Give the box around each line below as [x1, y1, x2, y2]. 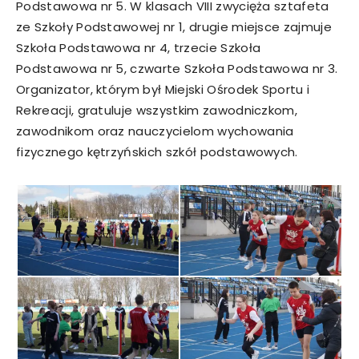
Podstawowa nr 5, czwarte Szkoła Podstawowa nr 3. [16, 60, 338, 78]
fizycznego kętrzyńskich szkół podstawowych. [16, 143, 298, 161]
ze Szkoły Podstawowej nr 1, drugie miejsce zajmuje [16, 18, 333, 36]
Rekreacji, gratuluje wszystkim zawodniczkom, [16, 102, 298, 119]
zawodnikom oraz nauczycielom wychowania [16, 123, 294, 140]
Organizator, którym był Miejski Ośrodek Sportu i [16, 81, 310, 99]
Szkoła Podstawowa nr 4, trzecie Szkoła [16, 39, 261, 57]
